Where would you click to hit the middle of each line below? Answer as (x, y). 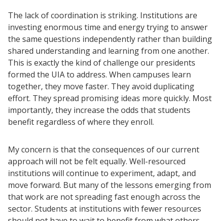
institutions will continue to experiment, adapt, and (102, 173)
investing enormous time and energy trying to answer (108, 27)
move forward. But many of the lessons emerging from (110, 185)
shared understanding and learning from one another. (109, 51)
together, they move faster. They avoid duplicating (101, 87)
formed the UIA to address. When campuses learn (99, 75)
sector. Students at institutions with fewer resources (105, 209)
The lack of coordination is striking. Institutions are (103, 16)
